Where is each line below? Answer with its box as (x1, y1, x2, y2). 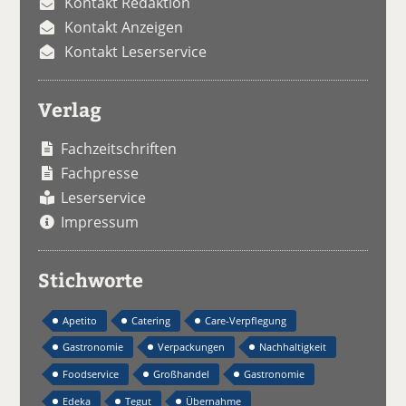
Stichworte (38, 266, 144, 293)
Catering (131, 313, 171, 327)
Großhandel (153, 367, 210, 382)
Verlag (38, 95, 102, 122)
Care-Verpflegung (205, 313, 287, 327)
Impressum (61, 211, 140, 232)
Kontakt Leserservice (64, 41, 208, 62)
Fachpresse (61, 162, 140, 183)
